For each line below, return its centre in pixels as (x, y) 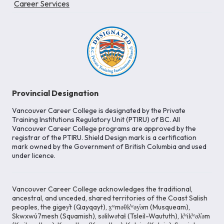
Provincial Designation (55, 93)
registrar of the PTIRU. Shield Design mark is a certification (104, 138)
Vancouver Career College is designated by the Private (99, 111)
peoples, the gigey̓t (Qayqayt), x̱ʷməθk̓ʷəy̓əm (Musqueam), (101, 207)
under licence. (34, 156)
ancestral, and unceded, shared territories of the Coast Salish (110, 198)
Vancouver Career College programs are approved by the (104, 129)
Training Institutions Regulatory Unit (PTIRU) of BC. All (96, 120)
